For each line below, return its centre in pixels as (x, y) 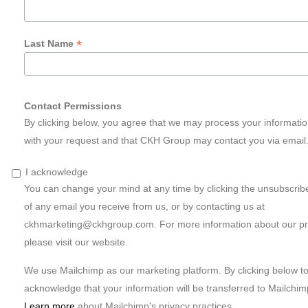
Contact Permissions (73, 106)
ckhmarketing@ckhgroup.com (89, 224)
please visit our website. (76, 242)
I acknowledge (57, 172)
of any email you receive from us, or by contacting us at (144, 207)
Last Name (50, 43)
